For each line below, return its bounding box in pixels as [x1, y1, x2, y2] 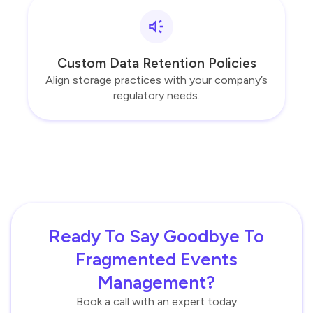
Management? [98, 272, 215, 293]
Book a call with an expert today [76, 295, 237, 309]
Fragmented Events [75, 249, 238, 270]
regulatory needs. [113, 89, 200, 103]
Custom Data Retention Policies [57, 55, 256, 72]
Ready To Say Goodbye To [49, 226, 264, 247]
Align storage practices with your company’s [45, 73, 268, 87]
